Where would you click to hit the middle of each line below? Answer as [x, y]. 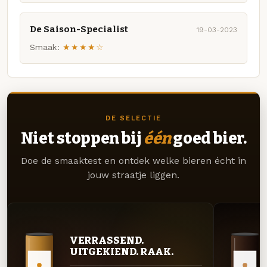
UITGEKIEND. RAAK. [122, 251]
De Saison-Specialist [79, 30]
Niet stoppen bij [82, 138]
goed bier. [209, 138]
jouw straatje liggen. [133, 176]
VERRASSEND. [106, 240]
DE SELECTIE [133, 118]
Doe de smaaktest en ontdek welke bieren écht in [133, 161]
